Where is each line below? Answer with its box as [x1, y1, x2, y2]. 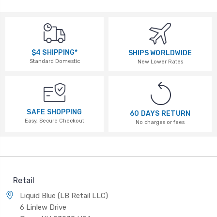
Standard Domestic [29, 58, 80, 64]
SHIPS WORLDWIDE [128, 48, 192, 57]
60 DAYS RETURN [129, 109, 191, 118]
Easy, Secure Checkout [25, 118, 84, 124]
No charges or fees [136, 119, 185, 125]
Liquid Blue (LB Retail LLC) [20, 191, 108, 200]
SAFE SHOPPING [27, 108, 82, 117]
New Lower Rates [137, 58, 183, 65]
